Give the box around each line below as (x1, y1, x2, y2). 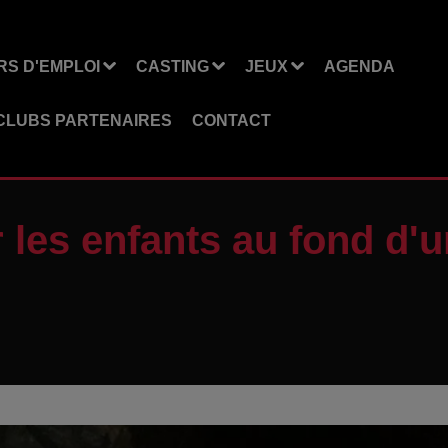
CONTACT (191, 111, 271, 129)
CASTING (135, 57, 209, 75)
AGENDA (323, 57, 395, 75)
